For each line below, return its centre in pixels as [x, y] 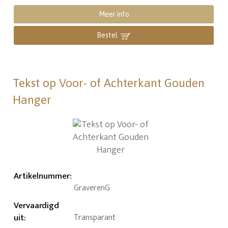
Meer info [114, 15]
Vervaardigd [37, 206]
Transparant [95, 218]
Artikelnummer [42, 176]
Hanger [32, 100]
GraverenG [92, 188]
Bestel [107, 35]
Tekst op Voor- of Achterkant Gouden [109, 83]
